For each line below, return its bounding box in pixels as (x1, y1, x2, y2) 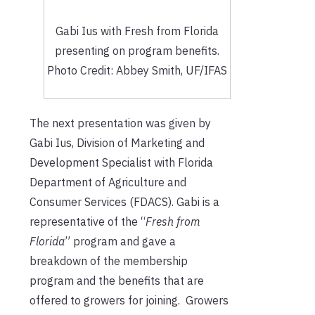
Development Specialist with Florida (30, 155, 213, 169)
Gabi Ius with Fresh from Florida (56, 23, 219, 38)
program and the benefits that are (30, 273, 204, 288)
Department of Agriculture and (30, 174, 186, 189)
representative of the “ (30, 214, 146, 229)
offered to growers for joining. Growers (30, 292, 229, 307)
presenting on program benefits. (55, 43, 219, 58)
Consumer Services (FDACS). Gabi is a (30, 194, 219, 209)
